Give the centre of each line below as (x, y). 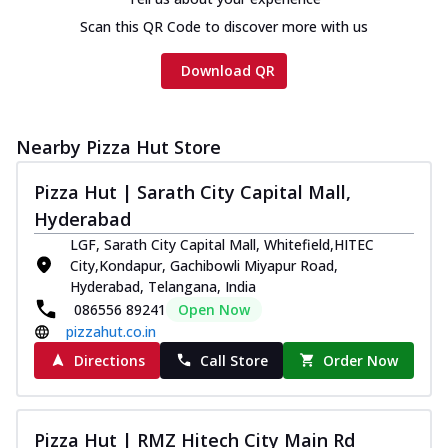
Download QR (228, 70)
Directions (109, 360)
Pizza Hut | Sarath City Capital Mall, (192, 191)
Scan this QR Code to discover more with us (224, 26)
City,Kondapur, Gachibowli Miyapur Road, (204, 265)
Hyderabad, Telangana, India (163, 286)
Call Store (233, 360)
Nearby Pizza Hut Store (118, 146)
